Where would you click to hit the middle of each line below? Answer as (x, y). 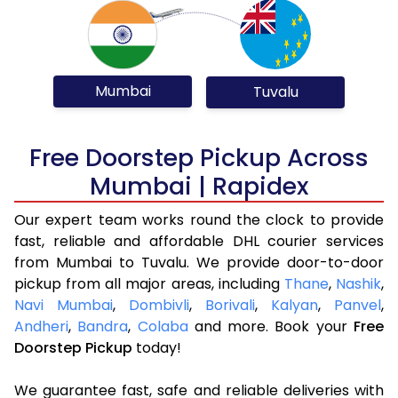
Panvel (358, 305)
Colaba (163, 326)
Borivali (230, 305)
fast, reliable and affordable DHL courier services (199, 241)
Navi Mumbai (64, 305)
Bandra (103, 326)
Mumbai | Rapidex (199, 186)
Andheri (41, 326)
